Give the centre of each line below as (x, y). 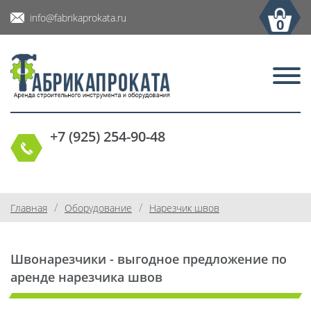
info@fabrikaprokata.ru (78, 17)
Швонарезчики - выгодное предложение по (149, 259)
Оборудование (98, 208)
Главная (29, 208)
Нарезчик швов (184, 208)
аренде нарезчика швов (86, 277)
